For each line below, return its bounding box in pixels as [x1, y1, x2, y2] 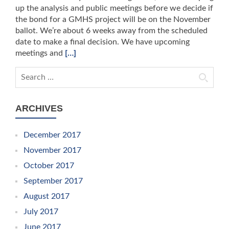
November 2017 [24, 146, 81, 154]
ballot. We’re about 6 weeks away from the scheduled [15, 27, 208, 35]
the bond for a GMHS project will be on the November [15, 15, 211, 24]
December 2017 [24, 131, 81, 139]
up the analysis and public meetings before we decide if [15, 4, 213, 12]
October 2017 [24, 162, 74, 170]
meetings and [15, 49, 65, 57]
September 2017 [24, 177, 83, 185]
